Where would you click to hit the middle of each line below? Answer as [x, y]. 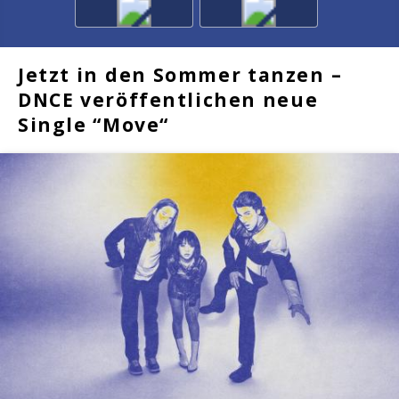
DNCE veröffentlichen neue [168, 100]
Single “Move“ [94, 125]
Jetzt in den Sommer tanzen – [180, 75]
